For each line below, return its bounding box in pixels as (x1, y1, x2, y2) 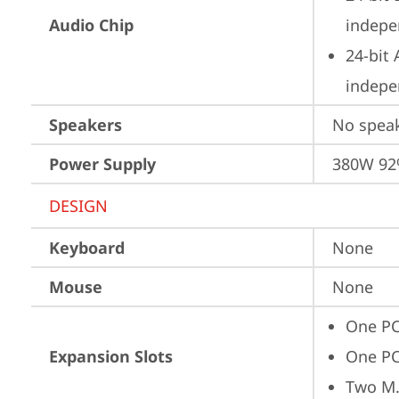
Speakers (49, 114, 122, 135)
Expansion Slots (49, 346, 173, 367)
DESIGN (49, 195, 108, 216)
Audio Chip (49, 14, 134, 36)
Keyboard (49, 237, 125, 258)
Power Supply (49, 153, 156, 175)
